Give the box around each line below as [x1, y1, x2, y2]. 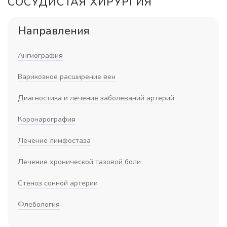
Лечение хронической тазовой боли [18, 156, 141, 167]
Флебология [18, 199, 60, 209]
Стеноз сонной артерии [18, 177, 98, 188]
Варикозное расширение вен [18, 71, 116, 82]
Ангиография [18, 50, 63, 60]
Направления [18, 23, 90, 39]
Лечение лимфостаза [18, 135, 91, 145]
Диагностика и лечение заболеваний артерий [18, 92, 174, 103]
